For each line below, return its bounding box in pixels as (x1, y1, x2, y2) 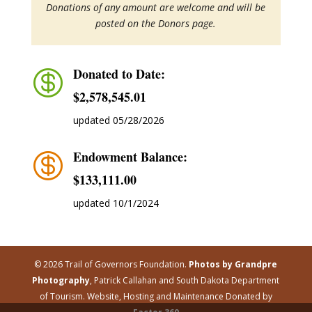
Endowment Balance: (72, 148, 187, 166)
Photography (32, 274, 91, 287)
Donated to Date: (72, 65, 165, 84)
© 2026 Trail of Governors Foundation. (34, 258, 189, 271)
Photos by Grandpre (189, 258, 278, 271)
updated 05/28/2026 (72, 114, 164, 127)
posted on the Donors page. (95, 17, 217, 31)
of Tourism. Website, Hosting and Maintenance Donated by (39, 290, 272, 303)
